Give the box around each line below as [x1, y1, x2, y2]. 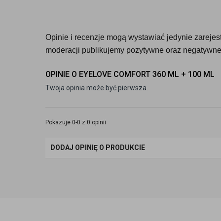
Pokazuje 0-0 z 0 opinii [45, 119, 106, 126]
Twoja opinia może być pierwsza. [45, 84, 148, 92]
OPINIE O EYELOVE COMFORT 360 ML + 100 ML [45, 70, 215, 79]
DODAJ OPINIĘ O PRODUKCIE [50, 144, 145, 151]
